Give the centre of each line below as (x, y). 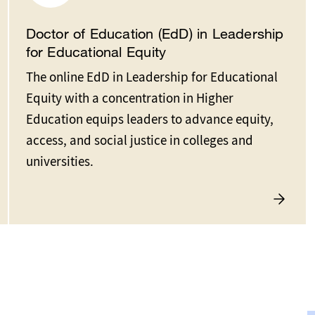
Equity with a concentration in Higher (129, 98)
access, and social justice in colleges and (139, 141)
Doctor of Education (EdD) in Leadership (155, 34)
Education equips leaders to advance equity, (149, 120)
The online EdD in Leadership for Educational (152, 77)
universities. (59, 162)
